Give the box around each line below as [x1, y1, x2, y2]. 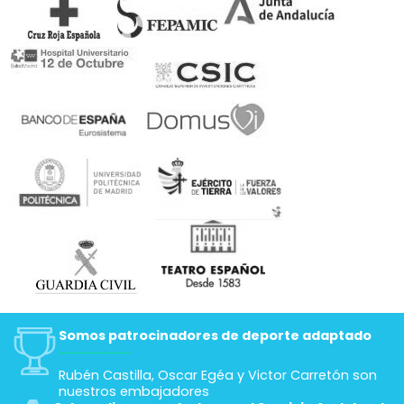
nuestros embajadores [59, 381, 209, 400]
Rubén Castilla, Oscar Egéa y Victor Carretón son [59, 365, 377, 384]
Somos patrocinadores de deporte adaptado [59, 326, 372, 344]
